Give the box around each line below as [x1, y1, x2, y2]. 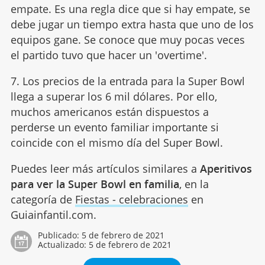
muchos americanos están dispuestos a [10, 104, 209, 119]
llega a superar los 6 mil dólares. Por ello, [10, 89, 217, 104]
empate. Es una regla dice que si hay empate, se [10, 1, 250, 16]
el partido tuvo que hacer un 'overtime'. [10, 47, 207, 62]
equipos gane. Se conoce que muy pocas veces [10, 32, 245, 47]
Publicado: [37, 229, 82, 241]
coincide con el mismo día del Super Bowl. [10, 135, 223, 150]
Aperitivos [199, 161, 252, 176]
